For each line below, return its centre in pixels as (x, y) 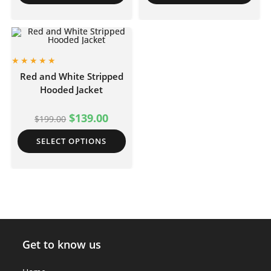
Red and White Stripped (71, 77)
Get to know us (62, 244)
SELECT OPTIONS (72, 141)
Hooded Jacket (72, 90)
